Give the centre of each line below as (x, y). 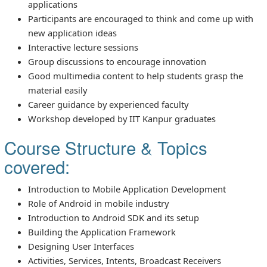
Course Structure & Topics (106, 147)
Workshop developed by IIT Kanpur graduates (122, 118)
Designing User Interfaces (81, 246)
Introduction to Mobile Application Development (127, 189)
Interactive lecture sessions (83, 47)
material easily (58, 90)
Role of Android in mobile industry (98, 203)
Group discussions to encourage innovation (117, 61)
